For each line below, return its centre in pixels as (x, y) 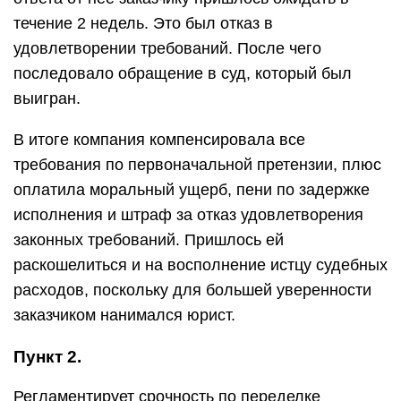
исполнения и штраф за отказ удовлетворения (188, 215)
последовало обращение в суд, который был (183, 73)
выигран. (47, 98)
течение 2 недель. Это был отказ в (143, 23)
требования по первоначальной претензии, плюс (197, 165)
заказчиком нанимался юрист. (124, 315)
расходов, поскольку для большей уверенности (192, 290)
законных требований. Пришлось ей (149, 240)
